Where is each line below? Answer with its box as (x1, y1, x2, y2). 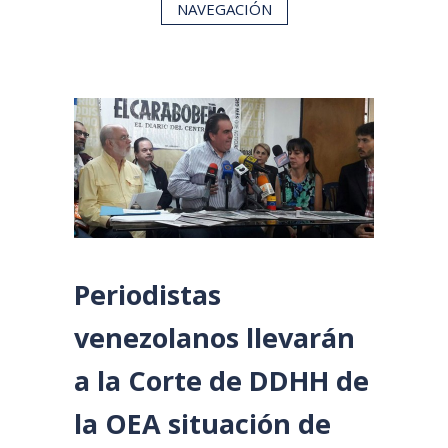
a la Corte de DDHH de (74, 361, 369, 399)
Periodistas (74, 275, 221, 313)
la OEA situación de (74, 404, 331, 442)
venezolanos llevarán (74, 318, 355, 356)
